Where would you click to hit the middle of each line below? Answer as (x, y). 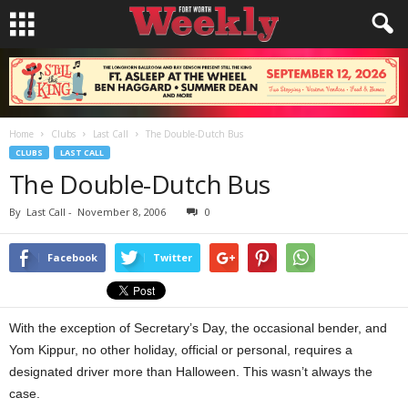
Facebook (72, 257)
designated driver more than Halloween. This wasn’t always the (191, 372)
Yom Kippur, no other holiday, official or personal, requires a (181, 350)
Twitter (173, 257)
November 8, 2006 (122, 212)
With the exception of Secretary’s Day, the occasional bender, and (198, 328)
